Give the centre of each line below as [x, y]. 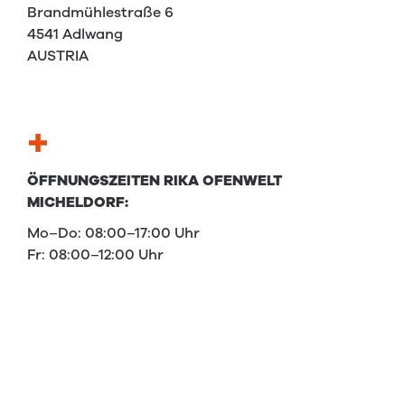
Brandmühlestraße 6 [100, 12]
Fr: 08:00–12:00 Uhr [95, 254]
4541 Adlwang [75, 34]
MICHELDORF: [78, 202]
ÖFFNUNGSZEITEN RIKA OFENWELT [155, 180]
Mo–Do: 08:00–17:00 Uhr [113, 233]
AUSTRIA [58, 56]
